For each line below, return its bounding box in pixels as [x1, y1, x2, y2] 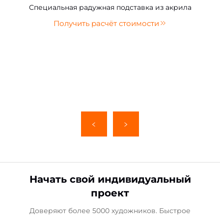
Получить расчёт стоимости [53, 19, 159, 28]
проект [91, 187, 129, 199]
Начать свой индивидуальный [29, 173, 191, 185]
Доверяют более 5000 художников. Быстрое [29, 206, 191, 215]
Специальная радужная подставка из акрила [28, 3, 192, 12]
